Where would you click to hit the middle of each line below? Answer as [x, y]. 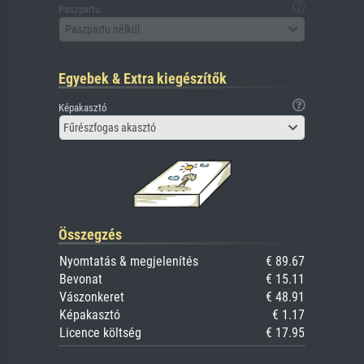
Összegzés [90, 235]
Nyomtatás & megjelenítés [129, 262]
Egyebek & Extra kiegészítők [143, 79]
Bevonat [81, 279]
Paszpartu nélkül [102, 29]
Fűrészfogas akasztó [110, 128]
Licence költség [100, 333]
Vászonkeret [92, 297]
